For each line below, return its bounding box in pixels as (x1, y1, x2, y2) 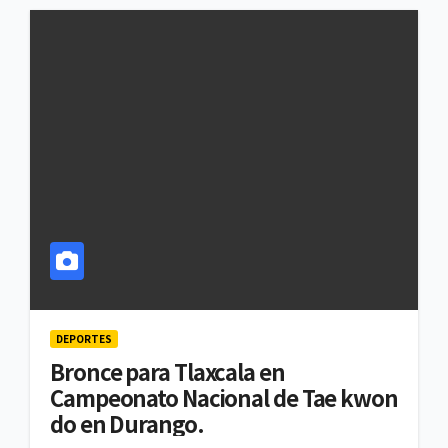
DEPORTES (56, 331, 112, 347)
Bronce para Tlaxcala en (50, 355, 285, 388)
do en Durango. (50, 407, 204, 440)
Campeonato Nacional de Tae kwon (50, 381, 398, 414)
